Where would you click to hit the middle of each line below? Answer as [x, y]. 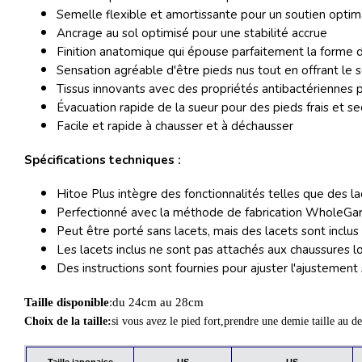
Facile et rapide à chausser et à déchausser [175, 126]
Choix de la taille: [68, 321]
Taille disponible [67, 302]
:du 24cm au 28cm [158, 302]
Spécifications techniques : [103, 160]
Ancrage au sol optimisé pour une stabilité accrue [192, 33]
